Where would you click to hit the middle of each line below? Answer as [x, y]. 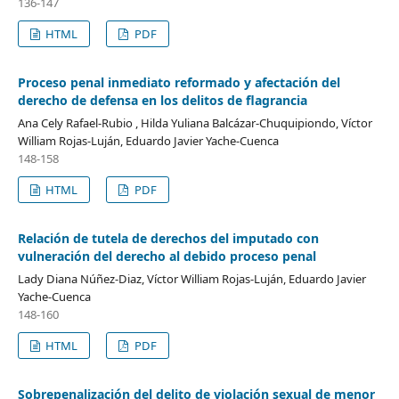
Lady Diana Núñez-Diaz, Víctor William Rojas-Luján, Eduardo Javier [191, 278]
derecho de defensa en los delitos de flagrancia [162, 100]
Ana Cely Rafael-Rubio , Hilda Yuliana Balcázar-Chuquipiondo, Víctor [195, 122]
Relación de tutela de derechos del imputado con [168, 238]
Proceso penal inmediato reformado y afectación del [179, 82]
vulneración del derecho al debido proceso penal [167, 256]
